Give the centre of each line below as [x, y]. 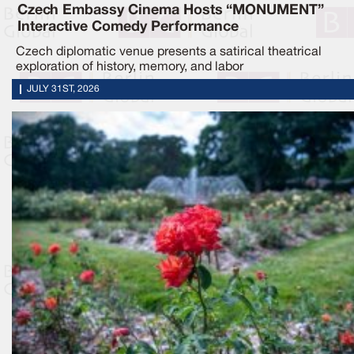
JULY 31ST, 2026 [63, 88]
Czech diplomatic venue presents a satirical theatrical [169, 52]
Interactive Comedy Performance [128, 26]
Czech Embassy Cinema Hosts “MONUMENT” [171, 10]
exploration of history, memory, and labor [130, 67]
